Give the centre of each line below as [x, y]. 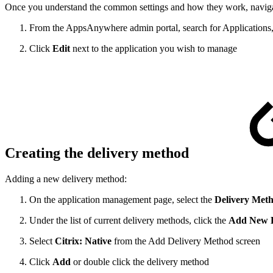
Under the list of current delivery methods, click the [129, 221]
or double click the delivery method [140, 262]
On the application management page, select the [122, 200]
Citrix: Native [84, 241]
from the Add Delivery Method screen [187, 241]
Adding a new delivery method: [66, 179]
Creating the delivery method [99, 153]
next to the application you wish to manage [154, 49]
